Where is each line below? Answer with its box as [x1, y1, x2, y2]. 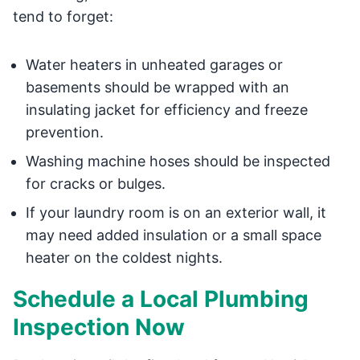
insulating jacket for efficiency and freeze [26, 101, 308, 118]
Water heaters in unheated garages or [26, 56, 283, 73]
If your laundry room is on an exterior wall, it [26, 204, 326, 221]
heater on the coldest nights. [26, 249, 223, 266]
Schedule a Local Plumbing [13, 285, 309, 313]
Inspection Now [13, 313, 185, 341]
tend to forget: [13, 8, 113, 25]
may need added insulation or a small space [26, 227, 321, 243]
